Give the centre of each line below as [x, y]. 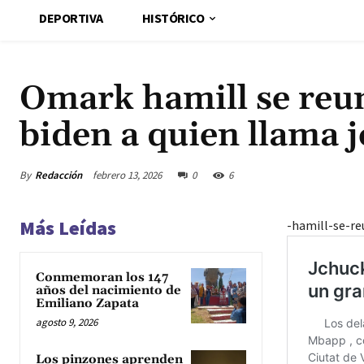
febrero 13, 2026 [127, 175]
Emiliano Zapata [87, 304]
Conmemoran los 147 [102, 278]
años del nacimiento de [108, 291]
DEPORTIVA [71, 18]
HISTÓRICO [173, 18]
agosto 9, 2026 [67, 323]
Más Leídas [68, 228]
